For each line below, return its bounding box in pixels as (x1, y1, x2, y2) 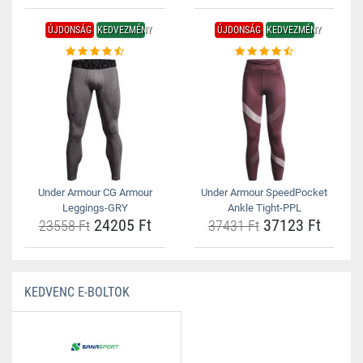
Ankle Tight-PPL (227, 202, 301, 214)
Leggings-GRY (62, 202, 128, 214)
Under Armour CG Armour (37, 186, 152, 199)
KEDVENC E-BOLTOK (24, 284, 130, 300)
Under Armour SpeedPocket (201, 186, 327, 199)
